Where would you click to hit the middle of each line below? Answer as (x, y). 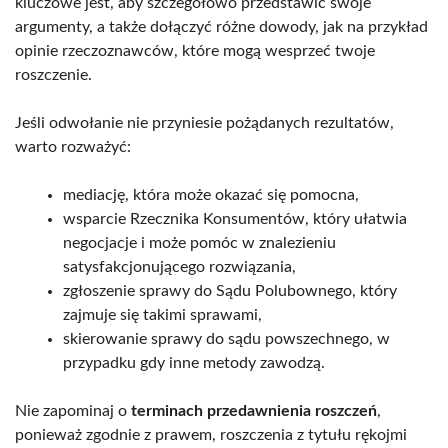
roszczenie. (53, 74)
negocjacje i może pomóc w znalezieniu (199, 242)
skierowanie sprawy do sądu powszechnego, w (226, 338)
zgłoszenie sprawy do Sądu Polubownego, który (230, 290)
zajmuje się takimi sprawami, (162, 314)
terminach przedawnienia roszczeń (254, 410)
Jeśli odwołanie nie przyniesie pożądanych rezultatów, (204, 122)
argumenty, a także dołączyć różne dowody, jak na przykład (221, 26)
